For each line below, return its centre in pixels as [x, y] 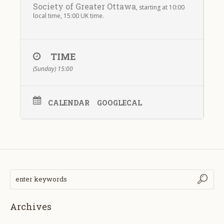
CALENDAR [69, 103]
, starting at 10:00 [160, 7]
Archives [31, 206]
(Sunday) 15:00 [53, 69]
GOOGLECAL [119, 103]
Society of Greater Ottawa [84, 6]
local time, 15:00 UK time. [68, 16]
